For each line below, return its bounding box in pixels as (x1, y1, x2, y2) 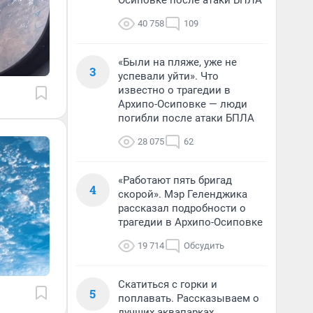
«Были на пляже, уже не (118, 56, 237, 68)
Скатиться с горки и (118, 278, 217, 291)
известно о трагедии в (118, 84, 231, 96)
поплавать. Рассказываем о (118, 292, 259, 305)
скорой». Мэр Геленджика (118, 188, 247, 201)
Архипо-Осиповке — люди (118, 98, 247, 110)
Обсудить (184, 240, 224, 251)
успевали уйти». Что (118, 70, 219, 82)
